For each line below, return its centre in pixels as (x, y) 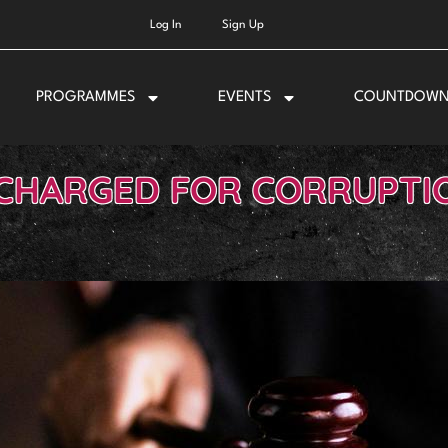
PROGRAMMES (86, 97)
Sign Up (242, 25)
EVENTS (244, 97)
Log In (165, 25)
